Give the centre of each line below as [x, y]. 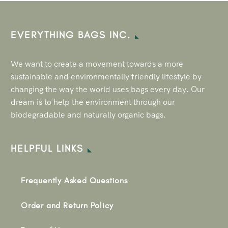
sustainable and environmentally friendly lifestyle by [106, 76]
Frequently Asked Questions [74, 180]
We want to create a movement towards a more [97, 64]
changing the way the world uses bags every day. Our [108, 89]
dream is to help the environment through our [93, 102]
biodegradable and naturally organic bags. [88, 115]
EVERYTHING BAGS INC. [71, 35]
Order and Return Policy [67, 205]
